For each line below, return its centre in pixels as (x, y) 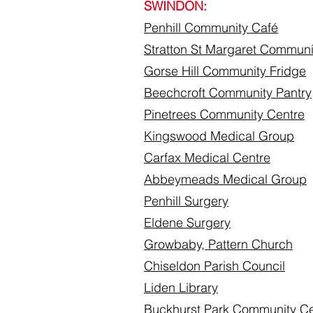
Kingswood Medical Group (219, 136)
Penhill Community (198, 28)
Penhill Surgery (186, 201)
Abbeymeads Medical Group (225, 179)
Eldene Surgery (187, 223)
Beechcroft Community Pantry (228, 93)
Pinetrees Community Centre (224, 114)
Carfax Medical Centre (207, 158)
